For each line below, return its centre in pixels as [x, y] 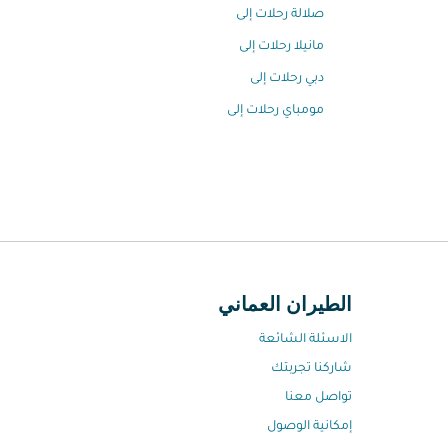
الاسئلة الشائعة [305, 340]
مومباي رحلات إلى [275, 111]
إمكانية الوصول [309, 427]
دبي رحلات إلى [287, 79]
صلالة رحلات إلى [280, 15]
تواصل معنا [318, 398]
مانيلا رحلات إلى [281, 47]
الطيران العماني [285, 306]
